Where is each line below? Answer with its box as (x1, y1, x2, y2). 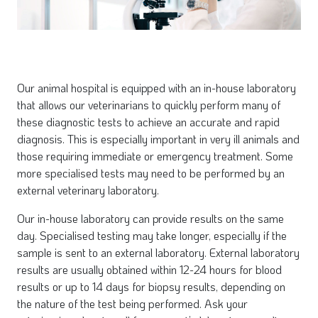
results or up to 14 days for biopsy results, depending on (17, 278, 285, 294)
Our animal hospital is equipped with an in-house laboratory (17, 79, 296, 95)
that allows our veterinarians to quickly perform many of (17, 97, 280, 112)
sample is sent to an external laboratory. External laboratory (17, 244, 300, 260)
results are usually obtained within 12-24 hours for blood (17, 261, 282, 277)
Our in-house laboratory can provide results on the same (17, 210, 284, 226)
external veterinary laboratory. (17, 182, 159, 197)
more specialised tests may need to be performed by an (17, 165, 285, 180)
